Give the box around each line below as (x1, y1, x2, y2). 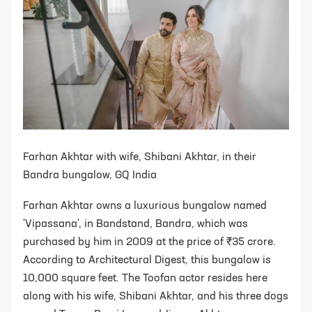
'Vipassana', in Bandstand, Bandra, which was (23, 219, 248, 231)
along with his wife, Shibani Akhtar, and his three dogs (23, 291, 288, 303)
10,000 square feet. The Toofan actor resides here (23, 273, 267, 285)
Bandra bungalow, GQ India (23, 170, 157, 182)
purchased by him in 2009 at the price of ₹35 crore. (23, 237, 276, 249)
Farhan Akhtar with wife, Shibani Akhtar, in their (23, 152, 256, 164)
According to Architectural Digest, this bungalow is (23, 255, 271, 267)
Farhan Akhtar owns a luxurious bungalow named (23, 201, 267, 212)
